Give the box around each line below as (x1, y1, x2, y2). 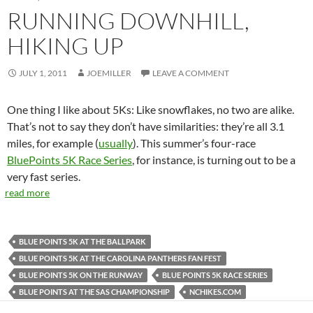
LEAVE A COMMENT (152, 68, 229, 78)
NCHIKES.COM (189, 287, 241, 296)
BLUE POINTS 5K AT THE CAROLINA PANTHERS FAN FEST (19, 254, 221, 263)
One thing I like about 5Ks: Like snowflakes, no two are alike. (7, 103, 294, 116)
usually (99, 136, 133, 150)
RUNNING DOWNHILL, (7, 6, 249, 35)
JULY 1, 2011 (19, 68, 67, 78)
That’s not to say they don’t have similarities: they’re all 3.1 (7, 119, 284, 133)
